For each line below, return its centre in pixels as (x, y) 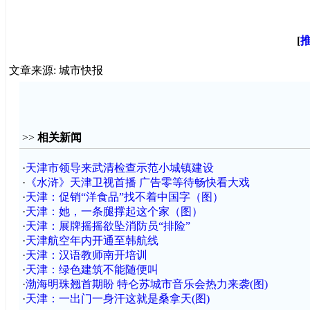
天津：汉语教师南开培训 (86, 255)
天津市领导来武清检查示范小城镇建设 (119, 168)
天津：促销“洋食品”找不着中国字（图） (124, 197)
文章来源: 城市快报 (56, 70)
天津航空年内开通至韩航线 (92, 240)
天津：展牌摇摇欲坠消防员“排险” (108, 226)
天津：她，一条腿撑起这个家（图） (114, 211)
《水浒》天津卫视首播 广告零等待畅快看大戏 (137, 182)
